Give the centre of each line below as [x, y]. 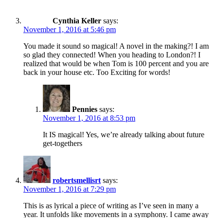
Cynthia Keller [77, 21]
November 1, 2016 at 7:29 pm [70, 189]
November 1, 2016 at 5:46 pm [70, 30]
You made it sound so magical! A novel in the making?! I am [116, 46]
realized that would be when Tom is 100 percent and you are [116, 64]
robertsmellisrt [77, 181]
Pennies [85, 109]
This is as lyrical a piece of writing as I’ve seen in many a [111, 206]
